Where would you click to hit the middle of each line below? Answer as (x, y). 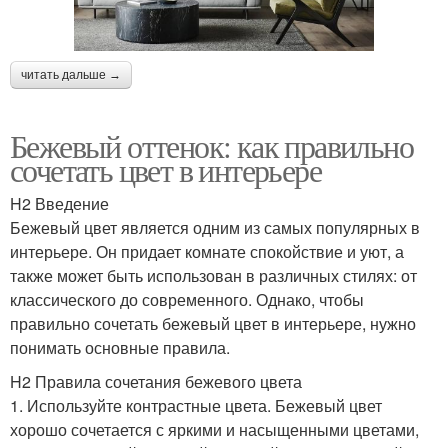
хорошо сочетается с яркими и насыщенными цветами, (214, 429)
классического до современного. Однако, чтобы (187, 299)
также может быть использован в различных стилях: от (213, 275)
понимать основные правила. (120, 347)
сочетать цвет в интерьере (165, 169)
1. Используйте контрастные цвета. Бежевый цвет (196, 405)
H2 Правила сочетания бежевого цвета (156, 381)
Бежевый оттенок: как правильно (211, 145)
